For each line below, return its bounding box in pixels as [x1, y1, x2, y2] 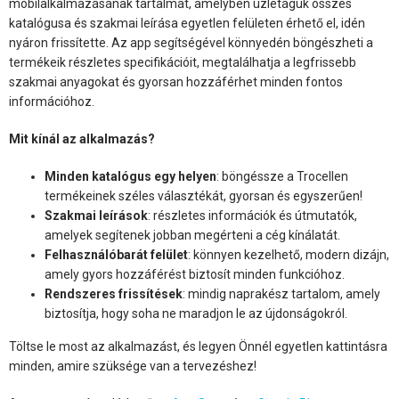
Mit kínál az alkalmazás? [9, 131, 155, 146]
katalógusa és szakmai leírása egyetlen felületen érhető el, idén [9, 15, 365, 30]
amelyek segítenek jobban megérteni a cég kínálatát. [45, 227, 340, 242]
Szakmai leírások [45, 208, 148, 223]
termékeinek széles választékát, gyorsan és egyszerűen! [45, 188, 362, 203]
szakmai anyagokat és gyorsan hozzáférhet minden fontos [9, 74, 343, 89]
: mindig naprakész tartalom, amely [183, 286, 380, 301]
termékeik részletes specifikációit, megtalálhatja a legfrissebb [9, 54, 356, 69]
